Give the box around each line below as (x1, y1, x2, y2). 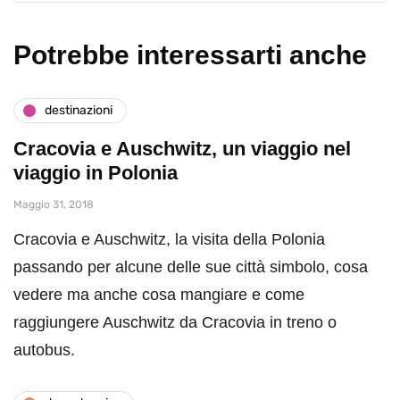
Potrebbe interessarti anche (13, 39, 367, 70)
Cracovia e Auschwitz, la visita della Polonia (13, 229, 325, 248)
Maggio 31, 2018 (13, 197, 94, 211)
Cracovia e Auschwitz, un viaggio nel (13, 137, 351, 160)
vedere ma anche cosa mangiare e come (13, 285, 304, 304)
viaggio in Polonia (13, 161, 178, 184)
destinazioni (45, 103, 112, 119)
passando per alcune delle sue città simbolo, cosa (13, 257, 368, 276)
